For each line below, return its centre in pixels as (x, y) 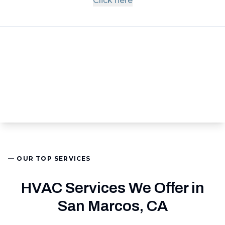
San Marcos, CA (113, 206)
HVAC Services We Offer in (113, 188)
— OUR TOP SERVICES (49, 158)
